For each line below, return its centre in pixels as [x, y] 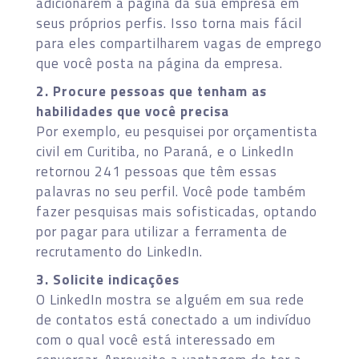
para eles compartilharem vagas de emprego [179, 43]
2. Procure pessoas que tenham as [151, 91]
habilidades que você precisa [133, 111]
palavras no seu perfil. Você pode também [171, 191]
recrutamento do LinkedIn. [119, 251]
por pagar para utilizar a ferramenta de [162, 231]
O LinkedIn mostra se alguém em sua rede [170, 299]
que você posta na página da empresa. [159, 63]
